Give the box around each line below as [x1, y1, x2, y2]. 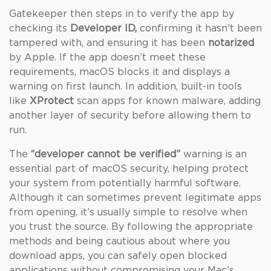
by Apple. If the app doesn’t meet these [9, 53, 206, 62]
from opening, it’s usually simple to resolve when [9, 207, 247, 217]
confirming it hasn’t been [137, 24, 262, 33]
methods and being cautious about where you [9, 237, 230, 246]
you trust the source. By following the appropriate [9, 222, 253, 232]
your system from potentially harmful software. [9, 178, 241, 188]
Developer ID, [70, 24, 137, 33]
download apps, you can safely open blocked [9, 251, 227, 261]
